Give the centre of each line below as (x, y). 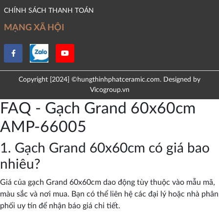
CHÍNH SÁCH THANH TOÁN (49, 10)
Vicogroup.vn (109, 90)
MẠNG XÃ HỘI (34, 27)
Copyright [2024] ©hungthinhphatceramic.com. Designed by (109, 79)
